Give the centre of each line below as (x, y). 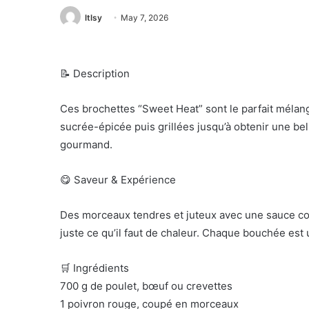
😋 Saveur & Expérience (118, 180)
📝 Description (95, 74)
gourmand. (86, 145)
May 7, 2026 (144, 18)
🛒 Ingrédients (94, 268)
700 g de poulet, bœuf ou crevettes (146, 286)
